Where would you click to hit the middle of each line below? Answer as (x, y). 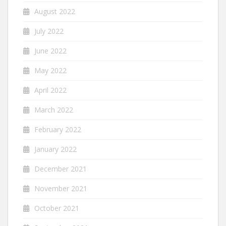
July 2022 (49, 31)
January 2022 (55, 149)
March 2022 (54, 109)
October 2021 (57, 208)
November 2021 (61, 188)
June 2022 (50, 50)
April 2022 (50, 90)
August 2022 (55, 11)
